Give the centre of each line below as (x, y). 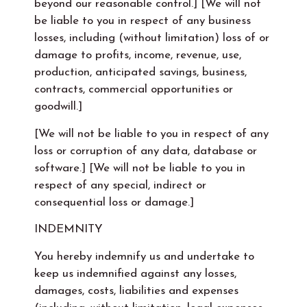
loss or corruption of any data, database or (146, 151)
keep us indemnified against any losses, (135, 273)
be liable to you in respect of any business (143, 21)
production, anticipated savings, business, (140, 73)
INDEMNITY (69, 230)
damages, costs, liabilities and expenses (136, 291)
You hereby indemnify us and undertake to (144, 256)
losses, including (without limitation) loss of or (152, 38)
